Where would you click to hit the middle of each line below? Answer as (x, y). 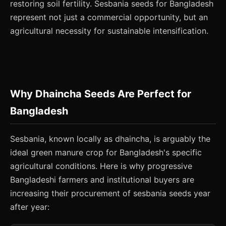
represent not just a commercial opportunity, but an (109, 17)
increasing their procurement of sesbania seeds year (110, 193)
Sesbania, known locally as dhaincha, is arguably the (110, 139)
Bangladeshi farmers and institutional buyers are (102, 180)
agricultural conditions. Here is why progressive (101, 166)
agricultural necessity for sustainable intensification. (109, 31)
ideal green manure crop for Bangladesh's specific (106, 152)
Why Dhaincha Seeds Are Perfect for (101, 94)
